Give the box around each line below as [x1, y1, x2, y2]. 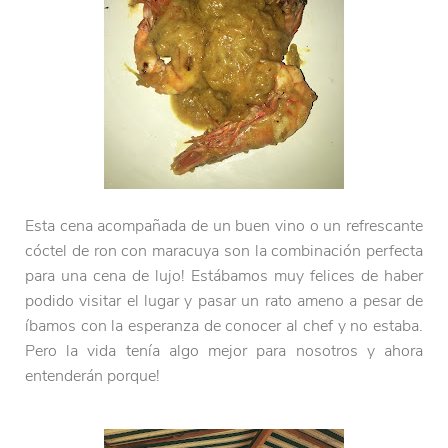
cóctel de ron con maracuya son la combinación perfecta [25, 240, 423, 263]
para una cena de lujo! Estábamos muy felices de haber [25, 265, 423, 288]
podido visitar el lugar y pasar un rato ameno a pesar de [25, 290, 423, 313]
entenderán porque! [25, 365, 164, 388]
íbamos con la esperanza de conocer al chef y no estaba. [25, 315, 423, 338]
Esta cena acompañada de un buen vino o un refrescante [25, 215, 423, 238]
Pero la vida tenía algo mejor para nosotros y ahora [25, 340, 423, 363]
